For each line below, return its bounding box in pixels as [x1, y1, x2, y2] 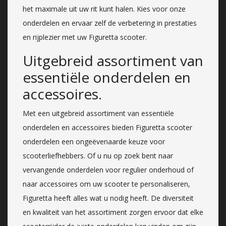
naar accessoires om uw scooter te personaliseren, [23, 179, 190, 189]
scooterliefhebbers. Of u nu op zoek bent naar [23, 150, 173, 160]
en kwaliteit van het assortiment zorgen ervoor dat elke [23, 207, 203, 217]
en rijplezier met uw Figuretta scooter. [23, 32, 147, 42]
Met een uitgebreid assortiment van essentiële [23, 108, 174, 118]
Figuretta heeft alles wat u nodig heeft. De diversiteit [23, 193, 194, 203]
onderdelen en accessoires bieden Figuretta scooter [23, 122, 192, 132]
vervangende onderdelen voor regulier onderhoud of [23, 164, 194, 175]
